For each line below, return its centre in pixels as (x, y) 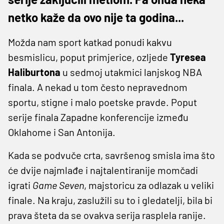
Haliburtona (34, 72)
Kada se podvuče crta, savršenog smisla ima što (111, 155)
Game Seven (58, 185)
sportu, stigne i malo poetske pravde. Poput (102, 102)
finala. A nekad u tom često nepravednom (98, 87)
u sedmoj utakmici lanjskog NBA (131, 72)
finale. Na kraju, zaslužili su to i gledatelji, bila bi (110, 200)
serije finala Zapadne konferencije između (98, 117)
